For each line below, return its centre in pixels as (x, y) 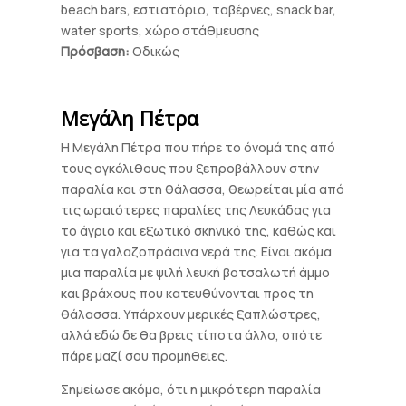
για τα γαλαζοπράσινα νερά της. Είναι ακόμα (197, 251)
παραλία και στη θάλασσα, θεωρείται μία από (203, 189)
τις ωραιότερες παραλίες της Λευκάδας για (196, 210)
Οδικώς (155, 51)
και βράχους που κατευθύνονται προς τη (188, 293)
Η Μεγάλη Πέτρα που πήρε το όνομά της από (198, 147)
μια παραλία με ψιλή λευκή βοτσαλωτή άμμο (196, 272)
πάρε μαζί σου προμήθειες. (145, 356)
